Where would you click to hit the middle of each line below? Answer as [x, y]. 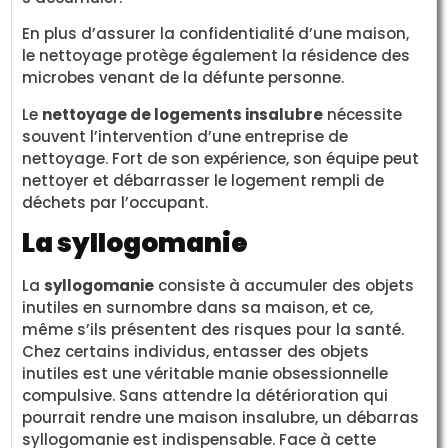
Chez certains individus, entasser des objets [196, 352]
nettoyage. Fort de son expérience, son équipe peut [221, 158]
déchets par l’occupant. [115, 202]
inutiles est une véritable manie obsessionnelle [205, 374]
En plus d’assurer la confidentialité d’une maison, [216, 34]
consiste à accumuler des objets [284, 286]
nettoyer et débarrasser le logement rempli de [203, 180]
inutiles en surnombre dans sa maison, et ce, [198, 308]
